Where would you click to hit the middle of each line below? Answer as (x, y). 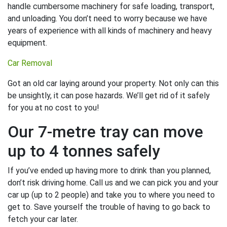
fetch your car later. (43, 219)
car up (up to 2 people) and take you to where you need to (111, 195)
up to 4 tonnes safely (84, 151)
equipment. (27, 43)
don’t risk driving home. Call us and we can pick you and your (113, 182)
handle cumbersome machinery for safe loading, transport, (111, 6)
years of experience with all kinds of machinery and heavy (110, 30)
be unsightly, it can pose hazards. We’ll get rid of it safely (109, 95)
